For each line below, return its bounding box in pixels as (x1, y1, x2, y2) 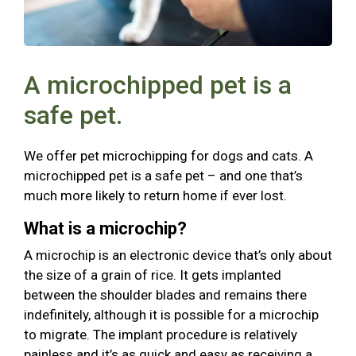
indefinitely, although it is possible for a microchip (24, 306, 319, 323)
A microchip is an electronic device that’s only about (24, 246, 332, 263)
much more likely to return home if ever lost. (24, 187, 287, 203)
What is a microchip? (24, 218, 187, 238)
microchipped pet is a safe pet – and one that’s (24, 167, 303, 184)
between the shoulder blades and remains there (24, 286, 307, 303)
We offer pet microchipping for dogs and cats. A (24, 147, 313, 164)
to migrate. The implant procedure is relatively (24, 326, 297, 342)
